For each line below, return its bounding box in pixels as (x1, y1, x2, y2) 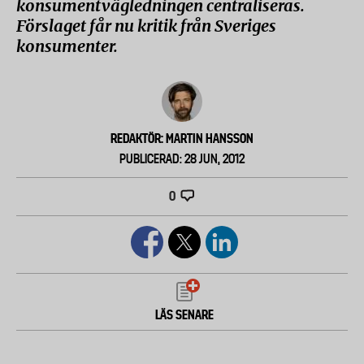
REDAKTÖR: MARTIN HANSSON (110, 131, 253, 146)
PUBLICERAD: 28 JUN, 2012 (119, 151, 245, 167)
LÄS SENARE (155, 307, 214, 323)
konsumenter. (16, 36, 118, 56)
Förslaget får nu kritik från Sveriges (16, 15, 276, 36)
